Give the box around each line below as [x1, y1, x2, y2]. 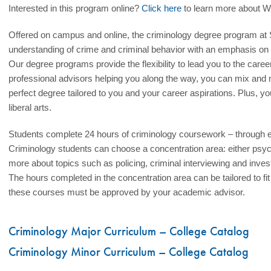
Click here [142, 3, 182, 13]
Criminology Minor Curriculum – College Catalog [8, 244, 249, 260]
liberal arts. [8, 102, 52, 113]
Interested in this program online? [8, 3, 142, 13]
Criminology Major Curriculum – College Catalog [8, 223, 250, 239]
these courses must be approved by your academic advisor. [8, 187, 246, 197]
